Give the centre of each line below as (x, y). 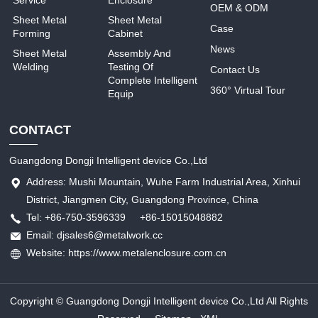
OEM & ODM (240, 8)
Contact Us (235, 70)
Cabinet (126, 34)
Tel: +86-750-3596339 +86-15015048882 (125, 218)
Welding (31, 67)
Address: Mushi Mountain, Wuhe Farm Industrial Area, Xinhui (164, 182)
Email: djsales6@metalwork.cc (95, 235)
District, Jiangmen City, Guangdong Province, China (143, 200)
